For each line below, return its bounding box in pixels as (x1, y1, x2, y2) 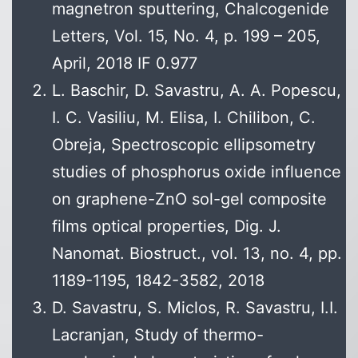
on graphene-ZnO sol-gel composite (52, 189, 327, 209)
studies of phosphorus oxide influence (52, 162, 341, 182)
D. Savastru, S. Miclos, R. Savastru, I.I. (52, 298, 338, 318)
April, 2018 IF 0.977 (52, 54, 197, 74)
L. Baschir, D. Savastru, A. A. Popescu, (52, 81, 341, 101)
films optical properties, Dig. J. (52, 217, 281, 237)
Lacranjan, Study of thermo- (52, 325, 264, 345)
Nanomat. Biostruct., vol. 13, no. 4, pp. (52, 244, 342, 264)
